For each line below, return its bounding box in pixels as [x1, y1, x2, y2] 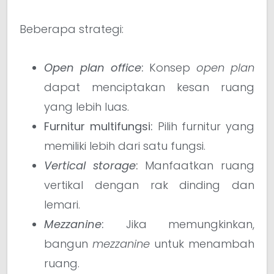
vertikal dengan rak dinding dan [44, 177, 254, 193]
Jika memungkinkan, [104, 216, 254, 232]
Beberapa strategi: [20, 21, 124, 37]
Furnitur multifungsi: [44, 118, 153, 134]
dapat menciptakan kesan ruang [44, 79, 254, 95]
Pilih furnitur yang [152, 118, 254, 134]
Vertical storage [44, 157, 136, 173]
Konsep [143, 59, 197, 75]
